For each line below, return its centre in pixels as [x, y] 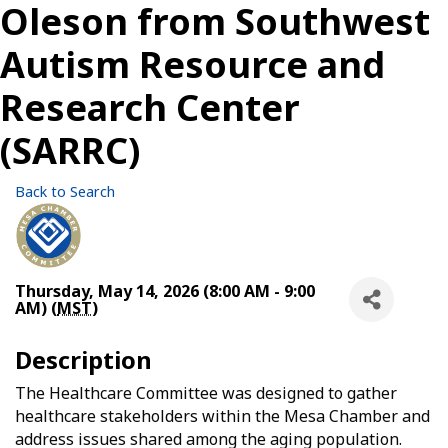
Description [83, 360]
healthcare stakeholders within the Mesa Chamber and [222, 416]
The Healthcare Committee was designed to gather [206, 393]
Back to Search [65, 192]
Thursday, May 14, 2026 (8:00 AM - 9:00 [165, 290]
